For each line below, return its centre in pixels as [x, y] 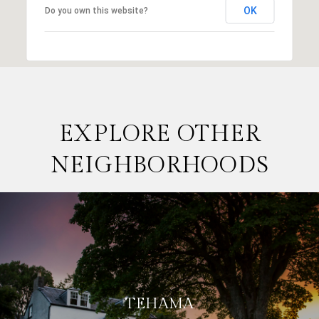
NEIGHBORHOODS [159, 165]
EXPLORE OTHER [159, 134]
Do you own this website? [96, 10]
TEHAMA [159, 303]
